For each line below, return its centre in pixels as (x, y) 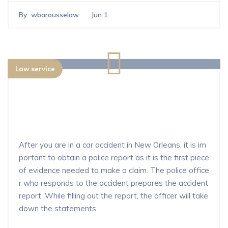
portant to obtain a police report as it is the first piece (114, 158)
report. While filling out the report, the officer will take (113, 196)
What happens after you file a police (111, 97)
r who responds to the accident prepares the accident (113, 183)
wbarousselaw (55, 15)
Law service (35, 68)
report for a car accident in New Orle (112, 110)
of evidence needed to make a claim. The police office (114, 170)
